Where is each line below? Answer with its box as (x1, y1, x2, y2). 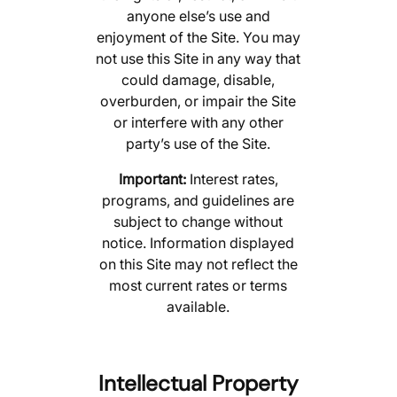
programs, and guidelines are (102, 191, 295, 210)
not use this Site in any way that (96, 50, 301, 68)
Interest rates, (185, 170, 278, 189)
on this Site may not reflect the (98, 255, 298, 274)
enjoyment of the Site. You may (96, 28, 300, 47)
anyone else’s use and (126, 7, 270, 26)
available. (167, 298, 230, 316)
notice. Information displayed (102, 234, 295, 253)
